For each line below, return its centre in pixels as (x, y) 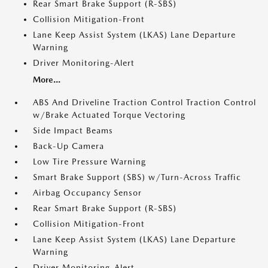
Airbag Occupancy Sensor (87, 193)
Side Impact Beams (73, 130)
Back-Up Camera (68, 146)
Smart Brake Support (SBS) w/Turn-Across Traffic (137, 177)
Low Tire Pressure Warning (89, 162)
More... (47, 80)
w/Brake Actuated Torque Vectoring (109, 115)
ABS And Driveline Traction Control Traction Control (144, 102)
